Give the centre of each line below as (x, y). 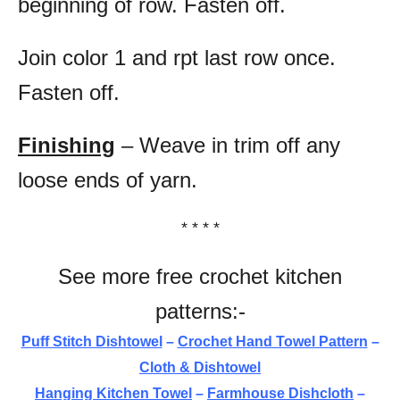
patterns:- (200, 312)
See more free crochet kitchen (200, 277)
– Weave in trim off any (228, 146)
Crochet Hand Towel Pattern (272, 342)
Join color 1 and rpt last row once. (177, 58)
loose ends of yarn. (108, 180)
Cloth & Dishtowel (200, 368)
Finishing (67, 146)
